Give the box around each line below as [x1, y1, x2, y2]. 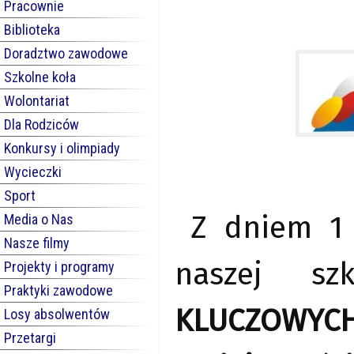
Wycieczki [4, 164, 62, 180]
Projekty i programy [4, 258, 115, 275]
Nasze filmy [4, 235, 70, 251]
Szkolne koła [4, 69, 76, 85]
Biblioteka [4, 21, 60, 38]
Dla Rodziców [4, 116, 79, 133]
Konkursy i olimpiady [4, 140, 120, 156]
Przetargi [4, 330, 56, 346]
